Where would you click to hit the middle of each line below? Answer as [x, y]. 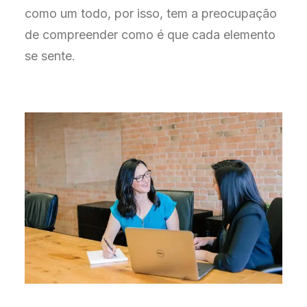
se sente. [50, 56]
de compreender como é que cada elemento [150, 34]
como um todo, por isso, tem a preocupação [151, 13]
